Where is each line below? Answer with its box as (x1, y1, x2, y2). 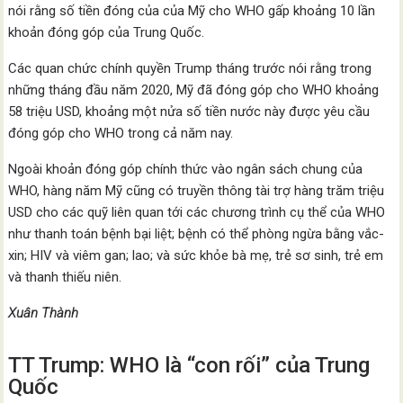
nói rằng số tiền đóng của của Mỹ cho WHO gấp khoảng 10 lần (8, 3, 376, 20)
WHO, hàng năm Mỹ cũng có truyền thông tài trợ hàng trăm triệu (8, 183, 385, 200)
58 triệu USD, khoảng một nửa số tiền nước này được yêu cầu (8, 103, 371, 121)
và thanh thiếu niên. (8, 269, 122, 286)
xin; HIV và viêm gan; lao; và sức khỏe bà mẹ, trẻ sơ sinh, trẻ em (8, 247, 384, 264)
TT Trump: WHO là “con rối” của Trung (8, 353, 371, 379)
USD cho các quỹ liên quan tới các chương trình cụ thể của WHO (8, 204, 386, 221)
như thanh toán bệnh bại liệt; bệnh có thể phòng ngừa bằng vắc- (8, 226, 385, 243)
